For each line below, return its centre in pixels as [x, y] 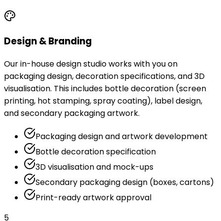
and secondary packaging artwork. [72, 113]
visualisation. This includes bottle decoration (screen [105, 89]
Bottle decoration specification [96, 152]
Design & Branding [48, 41]
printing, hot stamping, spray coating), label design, [103, 101]
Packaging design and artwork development [122, 137]
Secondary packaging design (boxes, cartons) [125, 183]
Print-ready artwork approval [93, 198]
